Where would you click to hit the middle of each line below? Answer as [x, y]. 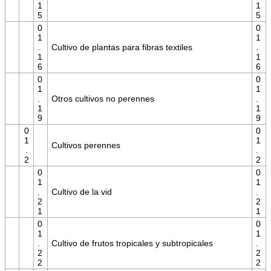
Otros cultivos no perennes [103, 99]
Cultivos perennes [86, 145]
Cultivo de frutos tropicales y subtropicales [132, 243]
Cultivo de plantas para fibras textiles [122, 47]
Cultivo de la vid [81, 192]
